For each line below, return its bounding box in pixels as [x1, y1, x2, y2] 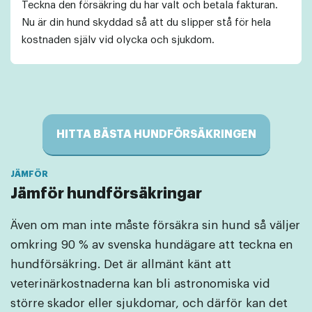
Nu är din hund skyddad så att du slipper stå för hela [22, 17, 271, 29]
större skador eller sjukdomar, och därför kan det [10, 297, 288, 309]
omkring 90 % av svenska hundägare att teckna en [10, 238, 292, 251]
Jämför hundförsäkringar [10, 186, 202, 202]
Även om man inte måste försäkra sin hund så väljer [10, 219, 300, 231]
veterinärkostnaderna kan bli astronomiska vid [10, 277, 270, 290]
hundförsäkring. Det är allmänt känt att [10, 258, 231, 270]
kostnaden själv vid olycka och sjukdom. [22, 35, 214, 46]
